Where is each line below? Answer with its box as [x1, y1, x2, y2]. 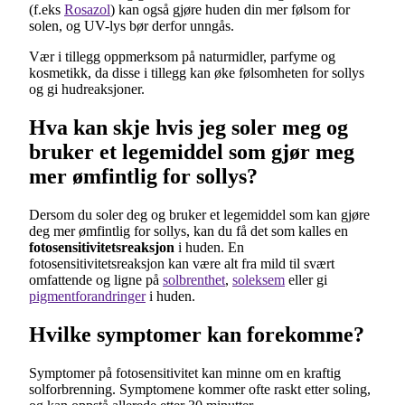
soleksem [232, 271, 285, 287]
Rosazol [64, 2, 110, 18]
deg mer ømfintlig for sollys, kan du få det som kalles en [29, 222, 348, 239]
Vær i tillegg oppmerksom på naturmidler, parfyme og [29, 49, 335, 65]
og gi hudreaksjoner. [29, 81, 145, 98]
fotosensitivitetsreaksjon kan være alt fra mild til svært [29, 255, 334, 271]
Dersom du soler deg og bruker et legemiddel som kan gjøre [29, 206, 370, 222]
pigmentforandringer [29, 287, 146, 304]
